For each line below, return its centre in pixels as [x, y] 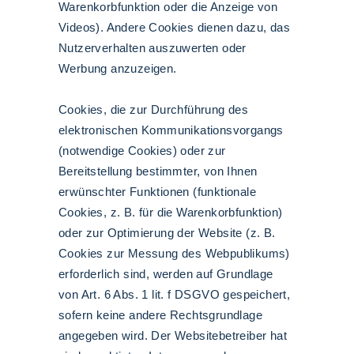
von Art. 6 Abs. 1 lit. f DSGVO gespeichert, [175, 294]
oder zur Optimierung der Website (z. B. [167, 233]
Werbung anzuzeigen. [118, 68]
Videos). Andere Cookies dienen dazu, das [174, 27]
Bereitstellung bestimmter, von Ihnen [158, 171]
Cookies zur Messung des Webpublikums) [174, 253]
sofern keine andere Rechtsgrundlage [160, 315]
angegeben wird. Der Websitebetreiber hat [173, 335]
